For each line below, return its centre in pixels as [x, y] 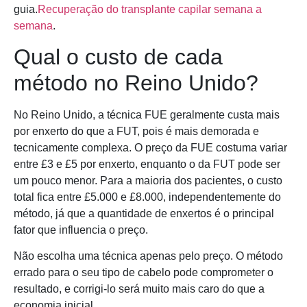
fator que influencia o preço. [81, 230]
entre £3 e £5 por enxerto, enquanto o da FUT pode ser [147, 164]
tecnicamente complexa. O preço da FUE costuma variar [150, 148]
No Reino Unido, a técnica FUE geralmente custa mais [147, 115]
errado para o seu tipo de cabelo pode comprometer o [144, 273]
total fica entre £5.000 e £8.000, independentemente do [147, 197]
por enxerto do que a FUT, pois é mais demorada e [136, 132]
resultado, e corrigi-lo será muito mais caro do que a [139, 289]
